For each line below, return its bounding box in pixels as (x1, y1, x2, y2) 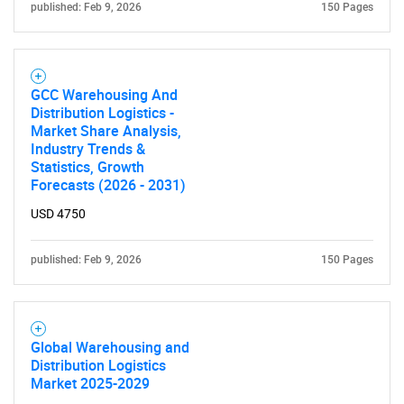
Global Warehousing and (31, 336, 189, 357)
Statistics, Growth (31, 156, 144, 177)
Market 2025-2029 (31, 372, 150, 393)
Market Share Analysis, (31, 120, 181, 141)
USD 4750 (31, 206, 86, 221)
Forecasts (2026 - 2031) (31, 174, 186, 195)
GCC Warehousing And (31, 84, 178, 105)
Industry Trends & (31, 138, 145, 159)
